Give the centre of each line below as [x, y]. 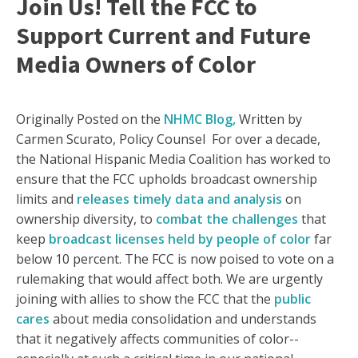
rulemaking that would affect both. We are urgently [169, 279]
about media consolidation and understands [183, 319]
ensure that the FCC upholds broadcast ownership [167, 179]
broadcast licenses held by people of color [180, 239]
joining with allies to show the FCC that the [145, 299]
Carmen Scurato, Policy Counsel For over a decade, [168, 139]
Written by [269, 119]
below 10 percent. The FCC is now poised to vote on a [175, 259]
